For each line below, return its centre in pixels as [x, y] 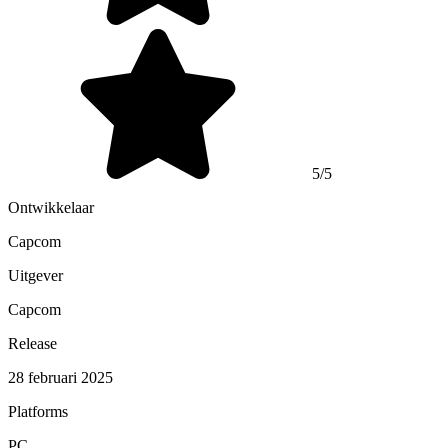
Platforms [38, 411]
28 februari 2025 [60, 377]
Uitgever [35, 275]
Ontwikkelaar [51, 207]
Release [32, 343]
